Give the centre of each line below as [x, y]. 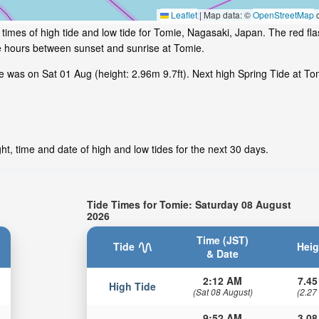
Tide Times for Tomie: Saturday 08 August [189, 204]
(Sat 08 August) [223, 291]
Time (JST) [223, 240]
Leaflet [183, 15]
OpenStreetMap [283, 15]
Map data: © [227, 15]
